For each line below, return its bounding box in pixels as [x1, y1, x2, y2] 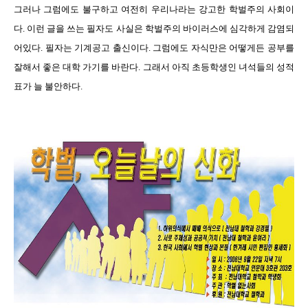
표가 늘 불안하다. [14, 81, 82, 91]
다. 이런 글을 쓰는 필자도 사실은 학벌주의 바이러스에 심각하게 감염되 [14, 23, 294, 34]
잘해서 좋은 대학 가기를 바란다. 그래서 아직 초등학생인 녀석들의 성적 [14, 62, 294, 72]
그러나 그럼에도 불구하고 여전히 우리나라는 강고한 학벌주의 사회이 [14, 4, 294, 14]
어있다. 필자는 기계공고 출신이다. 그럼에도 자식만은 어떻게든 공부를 [14, 43, 294, 53]
